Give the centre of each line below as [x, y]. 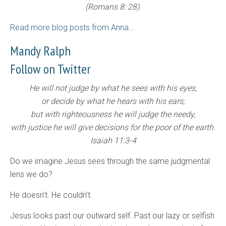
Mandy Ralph [40, 51]
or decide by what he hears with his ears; [113, 101]
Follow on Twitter [50, 69]
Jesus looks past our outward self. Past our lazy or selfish [112, 216]
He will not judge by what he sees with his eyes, [113, 88]
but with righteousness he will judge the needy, [113, 115]
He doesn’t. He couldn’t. [51, 195]
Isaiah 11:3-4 [113, 141]
